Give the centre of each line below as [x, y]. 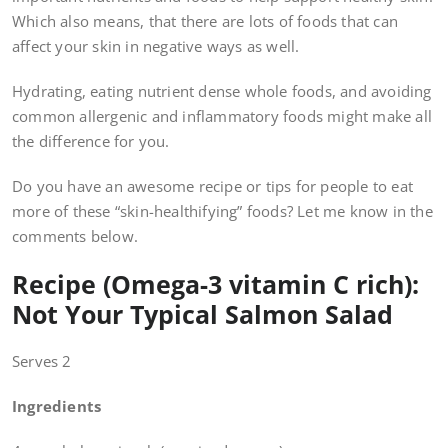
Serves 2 [42, 361]
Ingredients [57, 406]
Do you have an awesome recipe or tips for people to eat [213, 186]
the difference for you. [91, 141]
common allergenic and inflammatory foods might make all [222, 116]
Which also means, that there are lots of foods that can [205, 21]
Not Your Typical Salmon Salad [202, 314]
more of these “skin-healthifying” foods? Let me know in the [222, 211]
